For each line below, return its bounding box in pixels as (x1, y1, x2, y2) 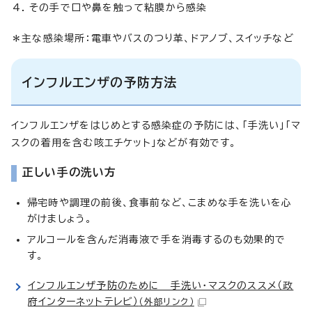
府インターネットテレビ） (28, 296, 139, 306)
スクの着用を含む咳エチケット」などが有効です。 (11, 137, 237, 148)
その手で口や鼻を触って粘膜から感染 (29, 2, 208, 13)
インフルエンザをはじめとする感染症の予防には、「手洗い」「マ (11, 120, 302, 130)
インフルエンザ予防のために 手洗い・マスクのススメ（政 (28, 280, 294, 290)
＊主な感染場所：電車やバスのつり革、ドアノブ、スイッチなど (11, 33, 294, 43)
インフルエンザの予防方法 (22, 75, 178, 88)
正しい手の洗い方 (22, 166, 117, 178)
